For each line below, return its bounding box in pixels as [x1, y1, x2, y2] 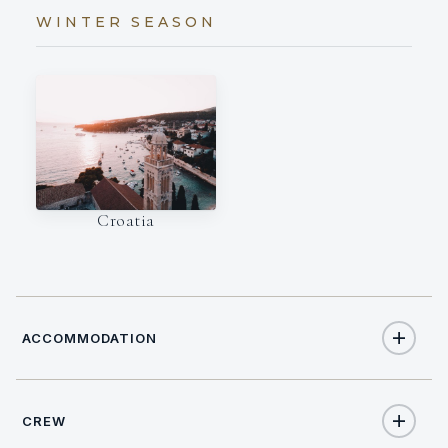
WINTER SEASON [36, 13, 217, 32]
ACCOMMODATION [22, 330, 158, 347]
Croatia [97, 210, 155, 232]
